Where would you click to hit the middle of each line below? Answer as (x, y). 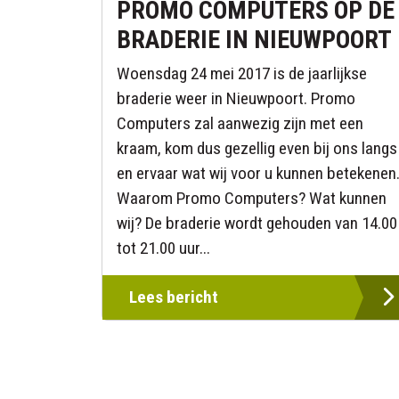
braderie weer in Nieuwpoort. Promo (236, 98)
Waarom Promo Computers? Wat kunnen (252, 198)
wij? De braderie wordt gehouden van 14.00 (257, 223)
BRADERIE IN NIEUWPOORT (254, 40)
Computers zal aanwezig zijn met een (240, 123)
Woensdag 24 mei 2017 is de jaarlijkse (242, 73)
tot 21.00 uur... (163, 248)
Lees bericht (174, 297)
